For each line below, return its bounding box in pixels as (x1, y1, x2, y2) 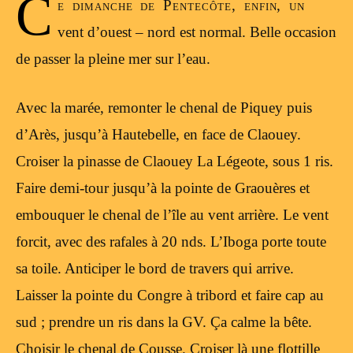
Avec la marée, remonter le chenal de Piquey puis (16, 99, 312, 117)
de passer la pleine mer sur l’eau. (16, 50, 210, 67)
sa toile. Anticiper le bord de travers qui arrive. (16, 260, 294, 277)
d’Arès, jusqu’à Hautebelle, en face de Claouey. (16, 126, 301, 143)
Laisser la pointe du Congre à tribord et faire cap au (16, 287, 324, 304)
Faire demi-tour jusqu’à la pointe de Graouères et (16, 180, 310, 197)
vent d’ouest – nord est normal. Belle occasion (57, 23, 336, 40)
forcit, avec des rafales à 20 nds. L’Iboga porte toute (16, 233, 326, 251)
